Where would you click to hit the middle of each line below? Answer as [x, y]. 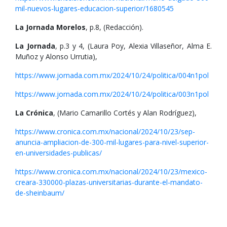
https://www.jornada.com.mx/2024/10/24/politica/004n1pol [112, 75]
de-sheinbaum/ [40, 193]
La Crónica [34, 113]
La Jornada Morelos [50, 27]
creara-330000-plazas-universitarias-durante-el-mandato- [109, 182]
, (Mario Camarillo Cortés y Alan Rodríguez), [125, 113]
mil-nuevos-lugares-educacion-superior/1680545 [94, 8]
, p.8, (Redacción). [115, 27]
